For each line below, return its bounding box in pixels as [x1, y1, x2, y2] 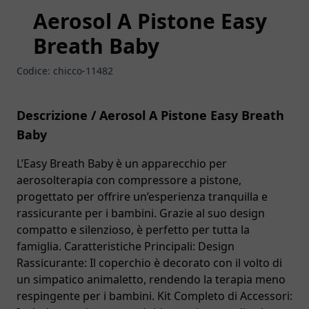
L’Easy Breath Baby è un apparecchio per [17, 156, 227, 171]
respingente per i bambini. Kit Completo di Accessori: [17, 288, 292, 303]
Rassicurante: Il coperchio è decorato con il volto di [17, 255, 282, 270]
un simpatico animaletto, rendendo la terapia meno [17, 272, 286, 287]
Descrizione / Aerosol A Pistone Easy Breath [17, 107, 284, 123]
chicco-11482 [53, 64, 113, 77]
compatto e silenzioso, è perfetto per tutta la [17, 222, 250, 237]
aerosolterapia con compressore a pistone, [17, 172, 241, 188]
